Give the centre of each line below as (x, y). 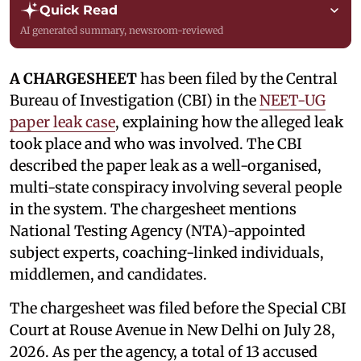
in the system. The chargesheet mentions (153, 209)
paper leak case (62, 122)
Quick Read (79, 10)
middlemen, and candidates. (108, 274)
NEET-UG (293, 100)
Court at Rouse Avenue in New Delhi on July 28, (172, 330)
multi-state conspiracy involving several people (176, 187)
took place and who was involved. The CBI (156, 144)
